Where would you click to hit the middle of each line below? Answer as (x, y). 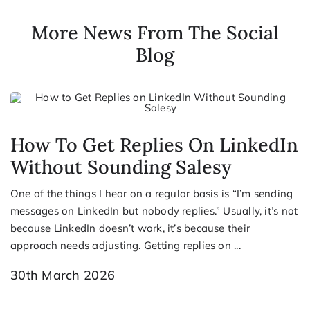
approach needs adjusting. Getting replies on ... (126, 245)
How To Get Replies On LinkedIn (154, 144)
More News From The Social (155, 32)
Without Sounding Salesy (121, 166)
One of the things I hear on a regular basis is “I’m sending (152, 193)
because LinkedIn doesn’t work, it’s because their (130, 228)
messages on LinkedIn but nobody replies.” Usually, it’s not (154, 210)
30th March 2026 (63, 275)
